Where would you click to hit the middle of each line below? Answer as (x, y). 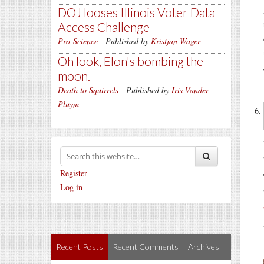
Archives (204, 247)
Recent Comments (146, 247)
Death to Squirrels (88, 90)
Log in (71, 187)
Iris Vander (190, 90)
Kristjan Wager (176, 41)
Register (74, 173)
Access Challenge (104, 27)
